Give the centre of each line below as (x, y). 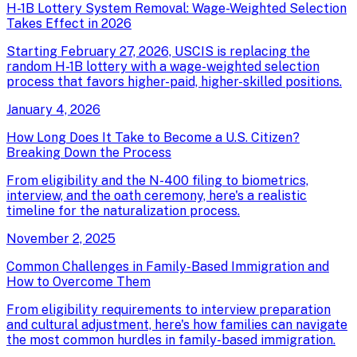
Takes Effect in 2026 (69, 23)
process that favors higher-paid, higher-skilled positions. (174, 81)
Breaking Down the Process (89, 152)
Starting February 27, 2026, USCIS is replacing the (158, 51)
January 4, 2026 (53, 109)
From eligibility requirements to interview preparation (169, 309)
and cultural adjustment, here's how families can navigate (177, 324)
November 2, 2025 (61, 238)
